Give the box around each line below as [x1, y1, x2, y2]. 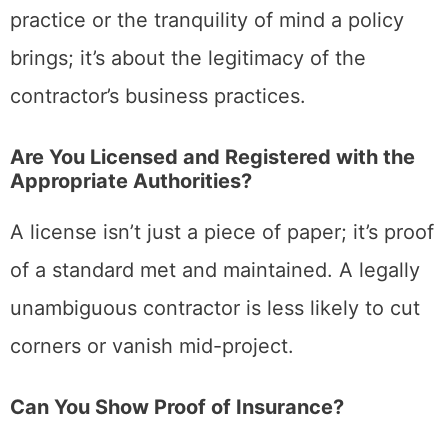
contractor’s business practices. [10, 84, 306, 109]
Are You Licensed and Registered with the [10, 145, 415, 170]
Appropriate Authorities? [10, 169, 252, 194]
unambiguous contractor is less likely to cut [10, 296, 420, 321]
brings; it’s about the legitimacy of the [10, 46, 366, 71]
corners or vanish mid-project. [10, 334, 294, 359]
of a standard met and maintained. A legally [10, 258, 420, 283]
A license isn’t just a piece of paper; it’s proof [10, 220, 434, 245]
